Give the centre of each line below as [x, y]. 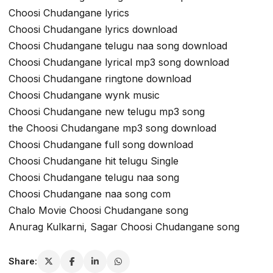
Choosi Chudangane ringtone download [100, 78]
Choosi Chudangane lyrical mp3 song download [119, 62]
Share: [23, 261]
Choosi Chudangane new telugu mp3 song [107, 111]
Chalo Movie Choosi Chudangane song [98, 210]
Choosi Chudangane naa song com [90, 193]
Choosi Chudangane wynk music [84, 95]
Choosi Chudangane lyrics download [93, 29]
